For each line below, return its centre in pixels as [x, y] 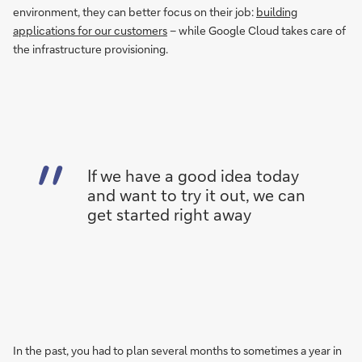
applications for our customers [90, 30]
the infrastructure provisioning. [90, 49]
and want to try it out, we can [196, 195]
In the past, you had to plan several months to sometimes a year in [177, 350]
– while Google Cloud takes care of [257, 30]
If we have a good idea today [193, 175]
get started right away [169, 214]
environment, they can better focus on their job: [135, 12]
